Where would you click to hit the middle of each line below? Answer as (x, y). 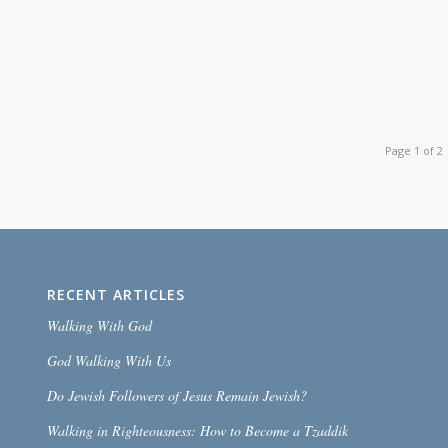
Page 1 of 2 (414, 150)
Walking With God (99, 325)
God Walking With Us (108, 360)
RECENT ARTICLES (115, 294)
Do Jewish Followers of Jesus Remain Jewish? (176, 395)
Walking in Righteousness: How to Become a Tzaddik (197, 430)
